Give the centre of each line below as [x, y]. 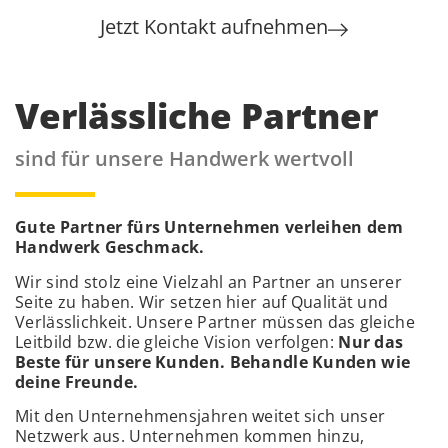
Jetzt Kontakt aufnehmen [214, 27]
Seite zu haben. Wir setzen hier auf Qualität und [202, 301]
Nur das [371, 341]
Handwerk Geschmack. [112, 247]
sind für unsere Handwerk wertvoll [184, 159]
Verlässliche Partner [196, 116]
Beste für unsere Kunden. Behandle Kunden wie [213, 361]
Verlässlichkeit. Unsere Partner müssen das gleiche [215, 321]
